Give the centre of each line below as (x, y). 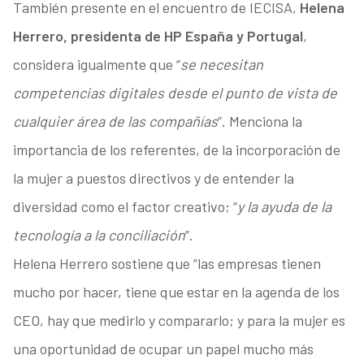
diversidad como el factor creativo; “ (125, 207)
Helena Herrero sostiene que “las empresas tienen (167, 264)
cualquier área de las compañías (115, 121)
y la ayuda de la (284, 207)
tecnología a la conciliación (99, 235)
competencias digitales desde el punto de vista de (175, 93)
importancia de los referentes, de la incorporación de (176, 150)
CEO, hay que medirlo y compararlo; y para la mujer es (179, 321)
